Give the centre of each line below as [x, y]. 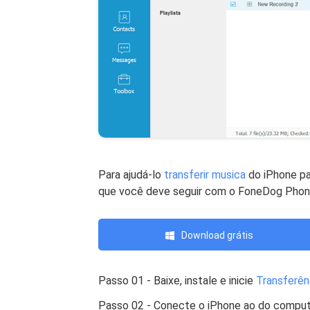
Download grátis [217, 235]
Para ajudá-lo [131, 175]
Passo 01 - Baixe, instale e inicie [177, 281]
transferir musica [205, 175]
